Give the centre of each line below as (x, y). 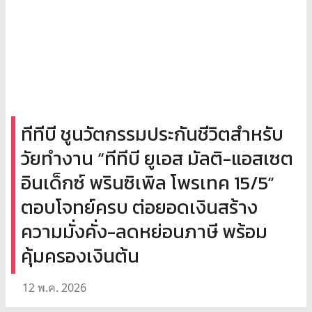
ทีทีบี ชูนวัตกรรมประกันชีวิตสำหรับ (152, 134)
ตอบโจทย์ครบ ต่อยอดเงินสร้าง (139, 207)
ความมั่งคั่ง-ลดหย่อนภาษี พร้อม (144, 231)
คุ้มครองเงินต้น (80, 256)
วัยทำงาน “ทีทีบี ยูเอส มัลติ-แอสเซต (157, 158)
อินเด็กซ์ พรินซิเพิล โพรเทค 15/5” (148, 182)
